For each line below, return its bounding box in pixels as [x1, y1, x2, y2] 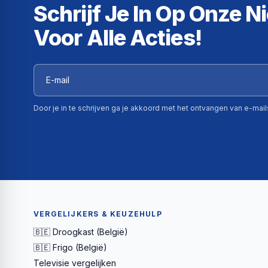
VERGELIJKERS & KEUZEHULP [33, 209, 162, 218]
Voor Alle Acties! [33, 24, 202, 51]
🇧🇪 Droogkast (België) [33, 226, 128, 237]
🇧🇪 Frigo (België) [33, 242, 107, 252]
